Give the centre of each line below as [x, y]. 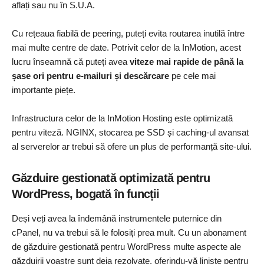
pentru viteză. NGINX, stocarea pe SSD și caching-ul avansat [130, 133]
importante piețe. [44, 90]
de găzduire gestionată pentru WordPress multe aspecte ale [126, 247]
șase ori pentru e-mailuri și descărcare [90, 76]
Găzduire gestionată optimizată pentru [111, 178]
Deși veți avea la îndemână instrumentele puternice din [117, 219]
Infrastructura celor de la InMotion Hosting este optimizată [122, 118]
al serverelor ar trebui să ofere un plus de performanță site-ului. [132, 147]
